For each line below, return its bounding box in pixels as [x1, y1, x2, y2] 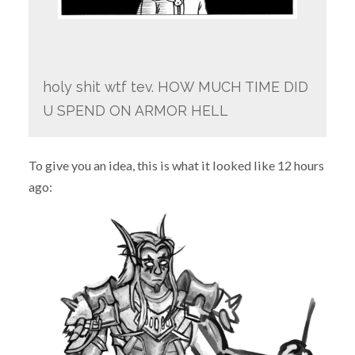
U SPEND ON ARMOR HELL [42, 102, 228, 120]
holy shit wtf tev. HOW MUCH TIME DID [42, 78, 308, 96]
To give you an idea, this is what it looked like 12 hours [28, 158, 324, 174]
